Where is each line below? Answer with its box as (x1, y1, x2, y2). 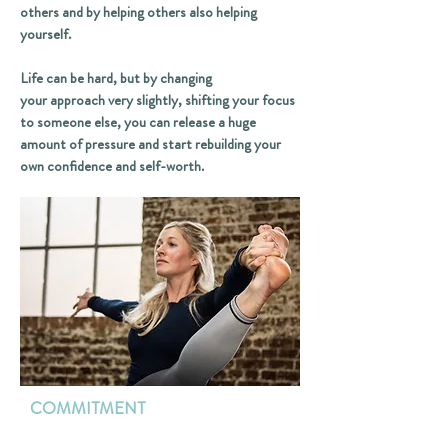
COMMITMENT (30, 396, 149, 420)
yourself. (20, 23, 71, 45)
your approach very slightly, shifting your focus (20, 89, 295, 111)
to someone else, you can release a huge (20, 111, 256, 133)
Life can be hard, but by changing (20, 67, 212, 89)
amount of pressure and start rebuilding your (20, 133, 281, 155)
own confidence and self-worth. (20, 155, 207, 177)
